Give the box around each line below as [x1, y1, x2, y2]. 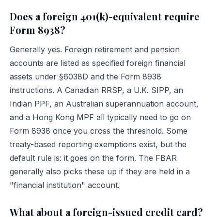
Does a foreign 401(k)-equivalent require [10, 10, 200, 23]
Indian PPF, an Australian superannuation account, [10, 99, 199, 108]
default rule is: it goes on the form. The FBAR [10, 153, 177, 163]
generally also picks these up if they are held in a [10, 167, 190, 176]
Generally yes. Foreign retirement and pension [10, 45, 180, 54]
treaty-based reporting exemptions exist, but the [10, 139, 186, 149]
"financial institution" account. [10, 180, 120, 190]
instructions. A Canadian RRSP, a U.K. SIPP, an [10, 85, 183, 95]
